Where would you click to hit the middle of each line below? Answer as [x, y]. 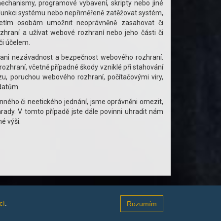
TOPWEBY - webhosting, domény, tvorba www [109, 193]
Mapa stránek [152, 211]
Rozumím [142, 204]
